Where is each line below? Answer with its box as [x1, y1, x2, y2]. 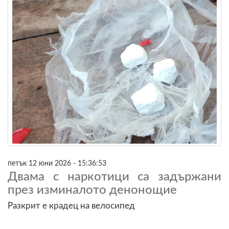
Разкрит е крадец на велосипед [8, 201, 135, 210]
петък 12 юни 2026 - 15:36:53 [8, 159, 106, 167]
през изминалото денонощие [8, 184, 177, 196]
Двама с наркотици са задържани [8, 170, 221, 183]
